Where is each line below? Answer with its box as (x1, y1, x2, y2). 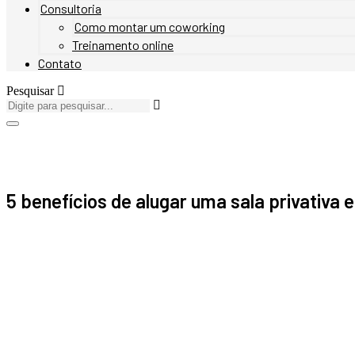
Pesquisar (6, 84, 57, 97)
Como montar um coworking (74, 19, 225, 34)
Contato (38, 55, 82, 71)
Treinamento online (72, 37, 174, 52)
